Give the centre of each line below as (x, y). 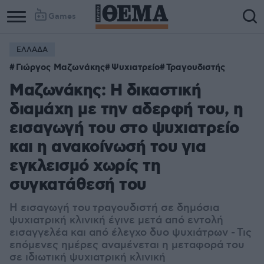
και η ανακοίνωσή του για (108, 148)
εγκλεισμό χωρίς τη (85, 166)
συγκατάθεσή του (78, 185)
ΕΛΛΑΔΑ (32, 50)
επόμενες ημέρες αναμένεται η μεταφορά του (127, 245)
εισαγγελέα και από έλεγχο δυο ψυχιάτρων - (123, 233)
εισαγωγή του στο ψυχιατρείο (124, 129)
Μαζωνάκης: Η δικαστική (105, 91)
